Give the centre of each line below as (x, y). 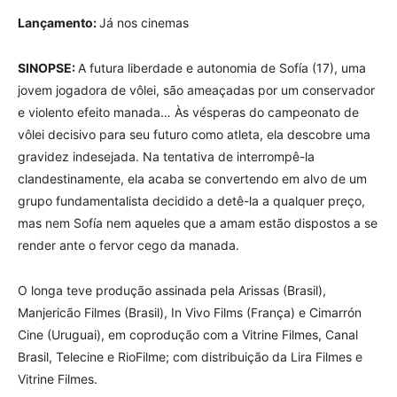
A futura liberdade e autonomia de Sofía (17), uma (222, 68)
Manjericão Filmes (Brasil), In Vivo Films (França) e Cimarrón (190, 312)
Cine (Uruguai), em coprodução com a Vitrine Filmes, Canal (188, 335)
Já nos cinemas (144, 23)
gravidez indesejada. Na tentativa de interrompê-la (166, 156)
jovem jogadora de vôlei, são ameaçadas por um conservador (196, 90)
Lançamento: (58, 23)
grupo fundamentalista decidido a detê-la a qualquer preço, (191, 201)
